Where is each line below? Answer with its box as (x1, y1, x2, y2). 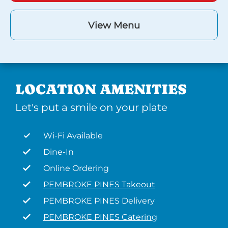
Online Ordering (43, 163, 109, 173)
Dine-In (43, 147, 74, 157)
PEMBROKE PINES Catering (43, 212, 157, 222)
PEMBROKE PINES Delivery (43, 196, 155, 206)
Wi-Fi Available (43, 131, 103, 140)
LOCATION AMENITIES (15, 81, 187, 97)
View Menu (88, 20, 140, 31)
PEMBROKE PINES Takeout (43, 180, 155, 189)
